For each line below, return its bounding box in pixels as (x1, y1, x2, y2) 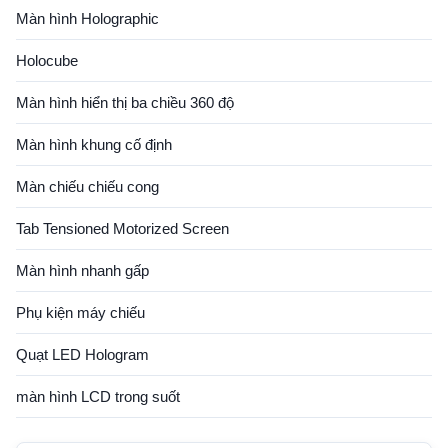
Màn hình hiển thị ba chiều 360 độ (16, 94, 234, 111)
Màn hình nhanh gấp (16, 262, 149, 279)
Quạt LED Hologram (16, 346, 149, 363)
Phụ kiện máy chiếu (16, 304, 145, 321)
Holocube (16, 52, 78, 69)
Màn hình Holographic (16, 10, 159, 27)
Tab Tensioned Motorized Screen (16, 220, 229, 237)
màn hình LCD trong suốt (16, 388, 180, 405)
